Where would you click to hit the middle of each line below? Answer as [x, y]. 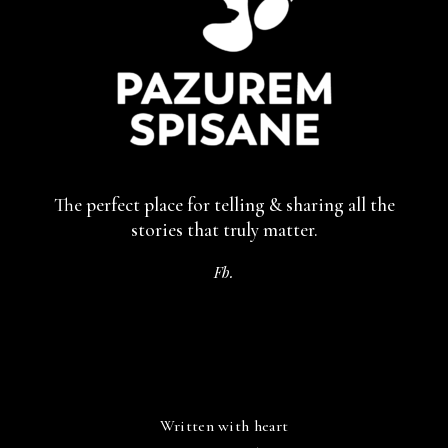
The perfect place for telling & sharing [200, 205]
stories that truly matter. [224, 230]
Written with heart [224, 426]
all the [371, 205]
